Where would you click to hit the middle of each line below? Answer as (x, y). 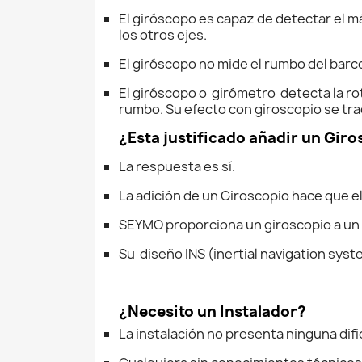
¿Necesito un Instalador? (213, 311)
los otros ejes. (163, 35)
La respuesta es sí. (177, 166)
